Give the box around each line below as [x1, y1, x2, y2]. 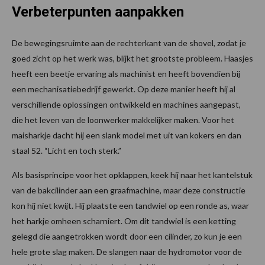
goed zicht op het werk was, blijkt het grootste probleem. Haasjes [12, 53, 253, 63]
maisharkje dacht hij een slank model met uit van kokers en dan [12, 130, 241, 140]
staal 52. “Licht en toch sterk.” [12, 145, 121, 156]
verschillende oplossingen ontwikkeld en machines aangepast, [12, 99, 241, 109]
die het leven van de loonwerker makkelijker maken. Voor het [12, 114, 234, 125]
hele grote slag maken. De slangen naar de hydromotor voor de [12, 246, 242, 257]
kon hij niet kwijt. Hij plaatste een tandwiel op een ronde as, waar [12, 200, 249, 211]
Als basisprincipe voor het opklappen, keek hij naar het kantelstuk [12, 169, 253, 180]
